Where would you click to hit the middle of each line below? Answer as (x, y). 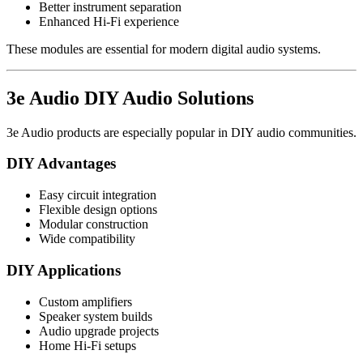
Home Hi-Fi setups (88, 345)
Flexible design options (98, 210)
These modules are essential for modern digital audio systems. (164, 49)
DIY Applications (64, 270)
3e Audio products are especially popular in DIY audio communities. (181, 132)
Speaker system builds (96, 316)
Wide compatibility (87, 239)
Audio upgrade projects (99, 331)
